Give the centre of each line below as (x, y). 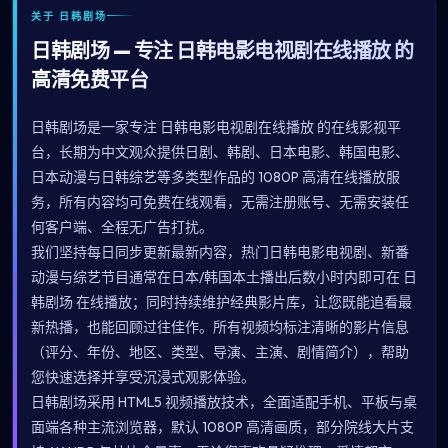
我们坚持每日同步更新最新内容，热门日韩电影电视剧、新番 (220, 252)
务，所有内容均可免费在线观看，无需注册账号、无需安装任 (220, 202)
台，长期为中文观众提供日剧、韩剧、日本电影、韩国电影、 (220, 152)
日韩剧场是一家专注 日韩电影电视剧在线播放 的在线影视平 (216, 127)
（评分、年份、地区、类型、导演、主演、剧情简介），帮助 (220, 352)
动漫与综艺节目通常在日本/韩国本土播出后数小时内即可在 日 (224, 277)
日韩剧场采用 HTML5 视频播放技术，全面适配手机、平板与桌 (224, 402)
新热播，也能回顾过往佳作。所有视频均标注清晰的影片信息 (220, 327)
